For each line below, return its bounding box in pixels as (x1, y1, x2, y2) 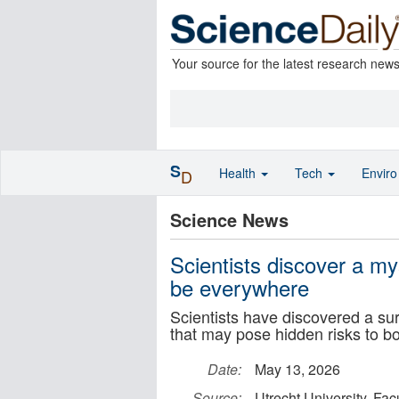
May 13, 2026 (255, 359, 340, 379)
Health (219, 164, 259, 182)
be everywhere (170, 272, 309, 303)
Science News (170, 207, 289, 232)
